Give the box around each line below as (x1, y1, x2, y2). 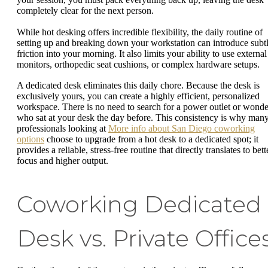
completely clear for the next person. (17, 5, 154, 16)
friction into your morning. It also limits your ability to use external (17, 48, 267, 59)
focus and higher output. (17, 156, 108, 166)
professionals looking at (17, 123, 108, 134)
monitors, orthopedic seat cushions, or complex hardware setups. (17, 59, 262, 69)
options (17, 134, 44, 145)
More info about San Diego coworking (108, 123, 255, 134)
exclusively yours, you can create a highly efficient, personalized (17, 91, 260, 102)
